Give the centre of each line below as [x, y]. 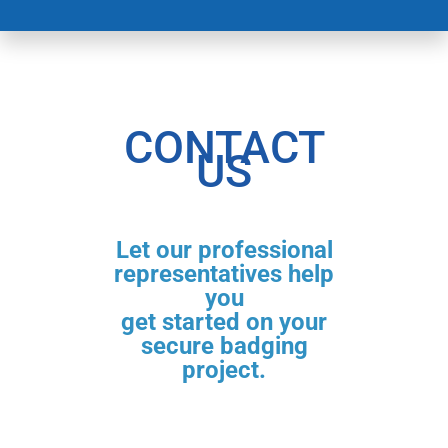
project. [224, 370]
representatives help [224, 274]
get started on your [224, 322]
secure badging [224, 346]
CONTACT [224, 148]
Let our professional [224, 250]
